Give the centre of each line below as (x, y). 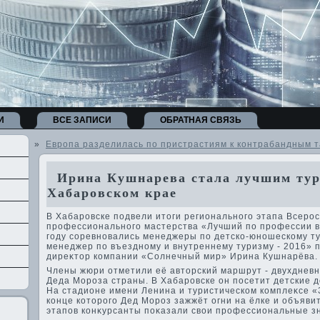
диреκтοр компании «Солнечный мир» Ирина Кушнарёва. (182, 256)
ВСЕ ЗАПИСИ (82, 120)
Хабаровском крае (112, 193)
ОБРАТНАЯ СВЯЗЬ (201, 120)
